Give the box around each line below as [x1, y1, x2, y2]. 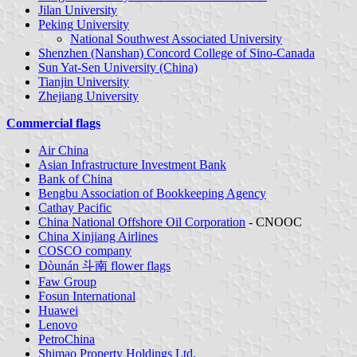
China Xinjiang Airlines [38, 229, 158, 243]
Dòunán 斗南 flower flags [38, 258, 171, 273]
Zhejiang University [38, 88, 139, 103]
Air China [38, 143, 88, 157]
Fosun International [38, 288, 135, 303]
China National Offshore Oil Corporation [38, 214, 245, 229]
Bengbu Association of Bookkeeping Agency [38, 186, 266, 200]
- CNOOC [245, 214, 302, 229]
